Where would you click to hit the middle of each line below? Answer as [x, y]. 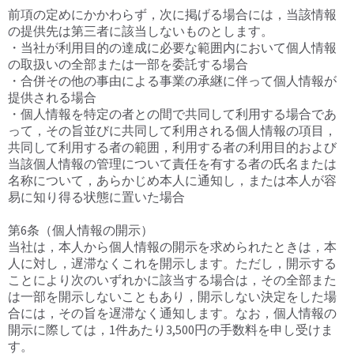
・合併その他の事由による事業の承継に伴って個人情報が [172, 81]
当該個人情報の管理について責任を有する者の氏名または [172, 164]
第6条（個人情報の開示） [81, 230]
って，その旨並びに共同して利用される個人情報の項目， [172, 131]
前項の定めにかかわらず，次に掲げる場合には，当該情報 [172, 15]
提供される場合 [52, 98]
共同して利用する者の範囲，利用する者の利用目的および [172, 147]
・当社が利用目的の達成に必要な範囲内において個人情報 [172, 48]
